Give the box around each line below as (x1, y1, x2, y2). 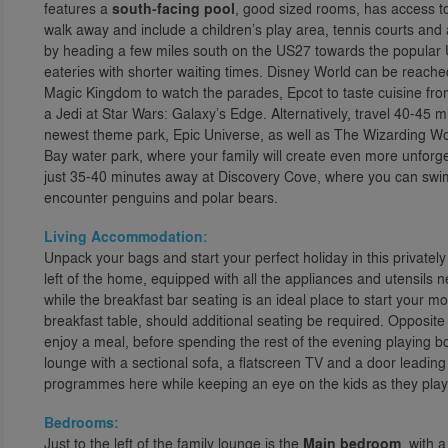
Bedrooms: (44, 412, 119, 433)
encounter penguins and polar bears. (44, 187, 278, 207)
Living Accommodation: (44, 226, 208, 247)
